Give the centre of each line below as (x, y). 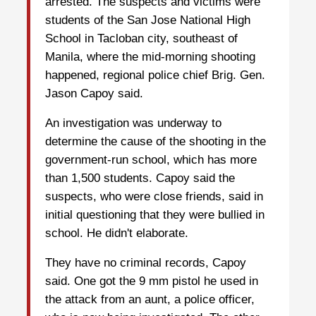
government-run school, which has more (151, 160)
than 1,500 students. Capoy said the (140, 178)
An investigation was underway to (133, 123)
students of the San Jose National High (148, 20)
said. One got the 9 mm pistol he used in (152, 281)
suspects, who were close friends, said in (154, 197)
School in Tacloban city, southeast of (141, 39)
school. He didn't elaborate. (117, 233)
